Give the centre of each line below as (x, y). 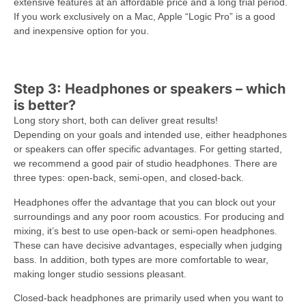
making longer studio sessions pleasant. (100, 274)
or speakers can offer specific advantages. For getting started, (148, 149)
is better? (45, 106)
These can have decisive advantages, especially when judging (148, 245)
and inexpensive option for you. (81, 31)
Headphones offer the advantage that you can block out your (145, 202)
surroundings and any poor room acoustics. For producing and (149, 216)
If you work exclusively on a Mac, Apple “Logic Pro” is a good (144, 17)
